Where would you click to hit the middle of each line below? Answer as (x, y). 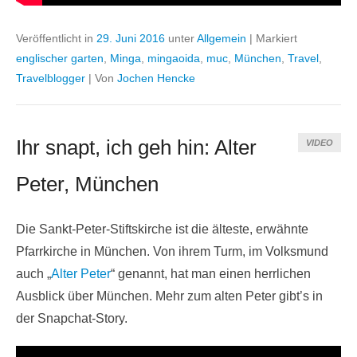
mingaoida (174, 58)
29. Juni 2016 (131, 38)
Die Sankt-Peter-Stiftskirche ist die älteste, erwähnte (162, 229)
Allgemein (222, 38)
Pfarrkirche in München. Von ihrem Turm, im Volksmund (172, 251)
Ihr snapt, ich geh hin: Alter (136, 147)
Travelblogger (51, 78)
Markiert (277, 38)
